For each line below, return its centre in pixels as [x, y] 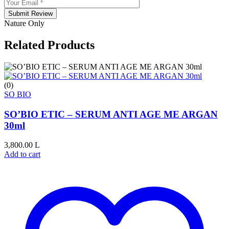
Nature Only [24, 24]
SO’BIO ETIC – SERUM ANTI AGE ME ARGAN [111, 114]
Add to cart [22, 154]
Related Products [49, 45]
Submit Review [30, 14]
